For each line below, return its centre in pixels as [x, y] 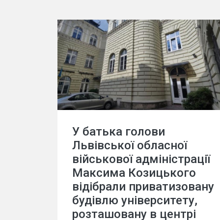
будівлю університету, [135, 200]
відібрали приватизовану [143, 186]
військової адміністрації [141, 159]
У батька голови [119, 131]
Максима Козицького [134, 173]
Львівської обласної [130, 145]
